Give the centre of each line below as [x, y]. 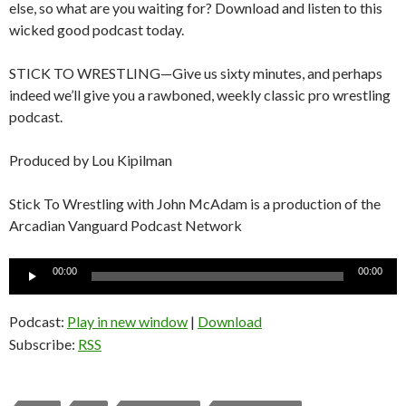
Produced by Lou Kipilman [91, 159]
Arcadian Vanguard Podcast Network [126, 225]
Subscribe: [43, 343]
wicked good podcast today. [97, 29]
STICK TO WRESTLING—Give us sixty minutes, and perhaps [196, 72]
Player [28, 289]
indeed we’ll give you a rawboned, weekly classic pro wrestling [200, 94]
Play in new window [127, 321]
